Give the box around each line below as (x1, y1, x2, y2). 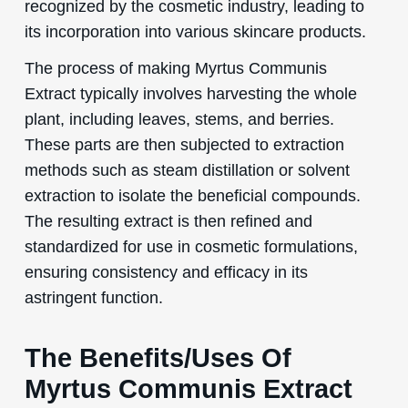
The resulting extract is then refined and (24, 210, 312, 230)
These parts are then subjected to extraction (24, 134, 344, 154)
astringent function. (24, 287, 163, 307)
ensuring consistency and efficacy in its (24, 261, 308, 281)
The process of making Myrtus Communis (24, 57, 327, 77)
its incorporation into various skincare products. (24, 21, 366, 41)
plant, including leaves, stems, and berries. (24, 108, 334, 128)
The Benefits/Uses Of (24, 342, 291, 372)
